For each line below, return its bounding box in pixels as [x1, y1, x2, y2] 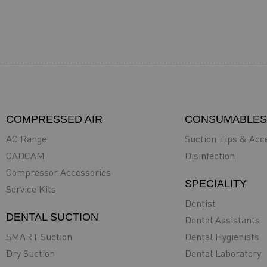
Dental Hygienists [185, 231, 259, 243]
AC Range [6, 133, 46, 145]
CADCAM [6, 150, 45, 162]
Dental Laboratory [185, 247, 261, 259]
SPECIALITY [185, 178, 247, 190]
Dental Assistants [185, 214, 260, 226]
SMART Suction [6, 231, 72, 243]
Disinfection [185, 150, 235, 162]
